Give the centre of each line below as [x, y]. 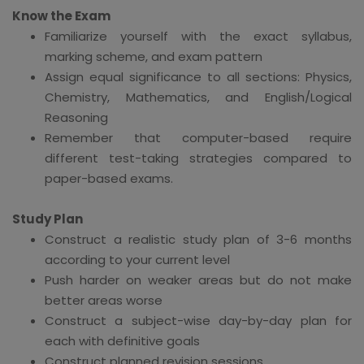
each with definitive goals [122, 340]
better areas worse [104, 300]
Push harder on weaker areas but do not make [198, 279]
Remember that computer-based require [198, 137]
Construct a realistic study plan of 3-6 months [198, 239]
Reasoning [76, 117]
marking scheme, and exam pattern [154, 56]
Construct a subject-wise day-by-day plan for [198, 320]
